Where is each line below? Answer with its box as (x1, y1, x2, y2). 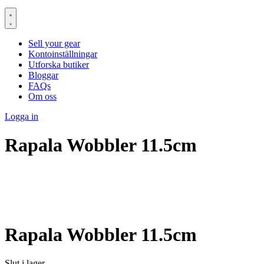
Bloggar (28, 70, 58, 80)
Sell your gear (28, 38, 80, 48)
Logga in (5, 111, 38, 121)
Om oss (28, 91, 57, 101)
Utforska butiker (28, 59, 89, 70)
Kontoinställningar (28, 48, 97, 59)
